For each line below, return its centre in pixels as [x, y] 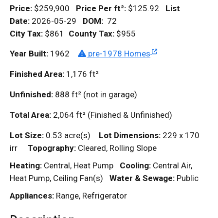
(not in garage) [114, 95]
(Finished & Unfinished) [129, 115]
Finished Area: [37, 74]
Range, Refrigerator [91, 196]
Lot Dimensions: [130, 136]
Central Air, [172, 166]
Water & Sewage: [142, 178]
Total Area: [30, 115]
